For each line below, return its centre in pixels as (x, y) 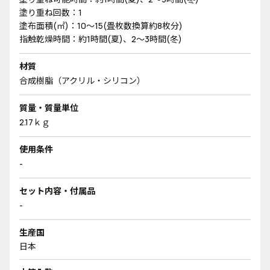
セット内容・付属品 (57, 191)
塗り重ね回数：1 (51, 12)
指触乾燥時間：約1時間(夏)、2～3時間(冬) (101, 39)
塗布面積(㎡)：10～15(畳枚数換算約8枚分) (101, 26)
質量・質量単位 (49, 108)
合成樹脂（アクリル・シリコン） (82, 80)
